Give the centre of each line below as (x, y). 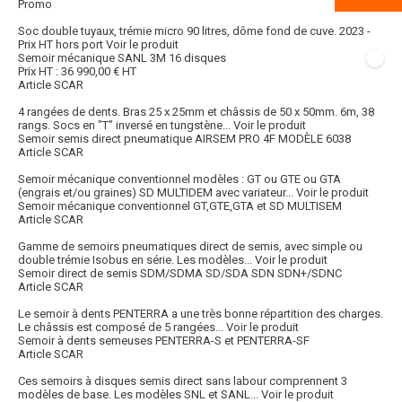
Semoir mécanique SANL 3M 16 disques (122, 58)
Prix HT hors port (62, 45)
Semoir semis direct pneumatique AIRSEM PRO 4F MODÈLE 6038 (184, 139)
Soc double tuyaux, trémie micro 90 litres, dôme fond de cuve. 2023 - (194, 31)
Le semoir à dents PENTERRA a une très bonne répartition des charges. (201, 314)
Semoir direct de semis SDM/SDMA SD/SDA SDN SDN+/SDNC (180, 274)
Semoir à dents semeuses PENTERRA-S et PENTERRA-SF (164, 341)
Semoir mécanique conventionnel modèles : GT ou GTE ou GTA (179, 179)
